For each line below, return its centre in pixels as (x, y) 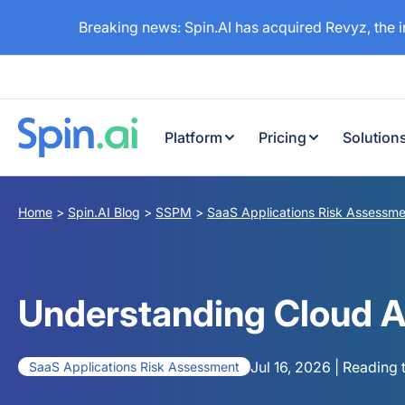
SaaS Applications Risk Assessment (134, 367)
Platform (193, 137)
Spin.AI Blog (104, 212)
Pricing (283, 137)
